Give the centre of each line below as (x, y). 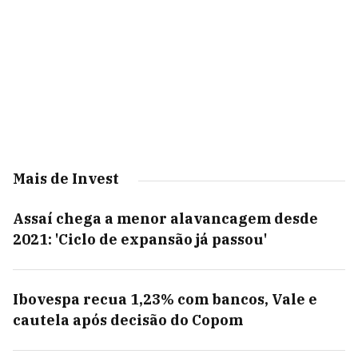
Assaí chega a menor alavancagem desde (165, 219)
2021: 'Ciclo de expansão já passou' (140, 239)
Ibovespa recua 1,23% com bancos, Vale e (165, 299)
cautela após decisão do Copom (128, 320)
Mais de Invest (66, 179)
